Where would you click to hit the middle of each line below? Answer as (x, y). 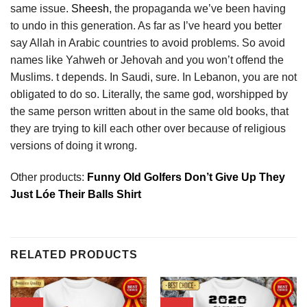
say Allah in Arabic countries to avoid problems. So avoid (148, 42)
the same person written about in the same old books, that (149, 111)
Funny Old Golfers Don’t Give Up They (186, 177)
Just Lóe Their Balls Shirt (76, 194)
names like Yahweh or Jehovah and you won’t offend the (147, 60)
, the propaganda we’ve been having (197, 8)
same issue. (41, 8)
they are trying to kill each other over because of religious (148, 128)
